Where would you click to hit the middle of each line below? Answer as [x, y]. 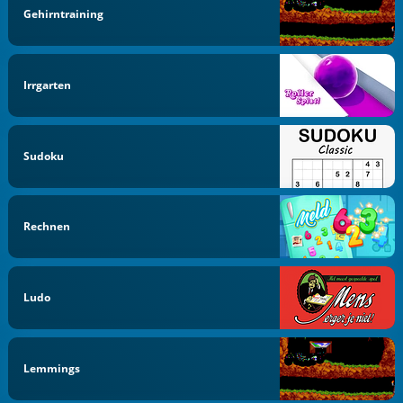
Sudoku [44, 156]
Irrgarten [48, 85]
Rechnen [47, 227]
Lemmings [52, 368]
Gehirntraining [64, 14]
